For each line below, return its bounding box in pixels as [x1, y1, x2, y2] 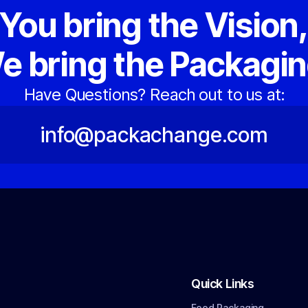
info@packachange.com [40, 122, 267, 147]
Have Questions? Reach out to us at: [23, 85, 285, 104]
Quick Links [191, 276, 254, 291]
